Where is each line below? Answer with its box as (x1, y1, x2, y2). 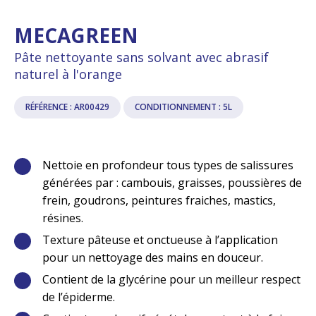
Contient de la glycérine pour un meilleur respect (42, 271, 300, 287)
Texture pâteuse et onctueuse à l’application (42, 231, 278, 248)
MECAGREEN (14, 21, 138, 49)
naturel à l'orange (14, 65, 122, 83)
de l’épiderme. (42, 288, 115, 305)
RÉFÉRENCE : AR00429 (25, 100, 109, 113)
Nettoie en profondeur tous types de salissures (42, 157, 293, 173)
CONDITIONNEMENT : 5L (135, 100, 232, 113)
